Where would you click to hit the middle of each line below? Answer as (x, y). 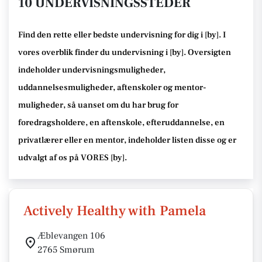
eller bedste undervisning (123, 35)
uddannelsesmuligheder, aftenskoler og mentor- (112, 87)
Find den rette (46, 35)
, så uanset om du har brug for (121, 105)
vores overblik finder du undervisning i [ (95, 52)
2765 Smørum (66, 250)
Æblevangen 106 (71, 236)
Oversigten (208, 52)
